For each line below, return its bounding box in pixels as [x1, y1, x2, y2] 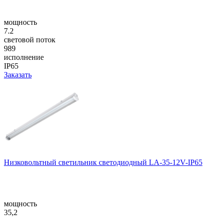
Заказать [4, 70, 32, 79]
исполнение [4, 53, 44, 61]
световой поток [4, 35, 55, 44]
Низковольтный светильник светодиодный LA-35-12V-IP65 [4, 158, 202, 166]
